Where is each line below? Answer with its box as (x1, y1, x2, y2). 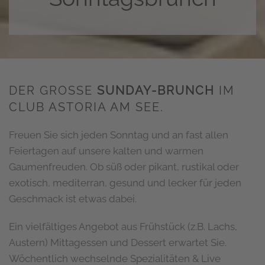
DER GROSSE (9, 83, 93, 98)
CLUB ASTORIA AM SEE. (9, 100, 164, 115)
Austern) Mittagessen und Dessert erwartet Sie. (9, 237, 227, 249)
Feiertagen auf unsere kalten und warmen (9, 145, 203, 157)
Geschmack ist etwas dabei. (9, 193, 137, 205)
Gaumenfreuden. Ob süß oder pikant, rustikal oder (9, 161, 239, 173)
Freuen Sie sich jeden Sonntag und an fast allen (9, 129, 228, 141)
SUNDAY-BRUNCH (97, 83, 215, 98)
